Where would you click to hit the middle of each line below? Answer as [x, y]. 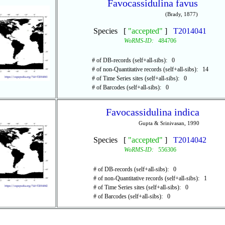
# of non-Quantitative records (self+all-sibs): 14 [150, 69]
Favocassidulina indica [152, 112]
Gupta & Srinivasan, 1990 [169, 123]
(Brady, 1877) [181, 14]
